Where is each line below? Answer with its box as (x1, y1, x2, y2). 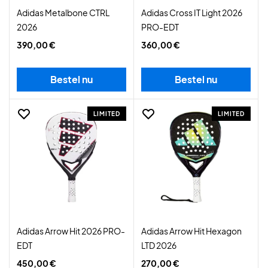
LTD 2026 (141, 240, 176, 251)
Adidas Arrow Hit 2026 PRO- (17, 226, 125, 236)
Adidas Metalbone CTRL (17, 7, 109, 18)
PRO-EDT (141, 22, 179, 32)
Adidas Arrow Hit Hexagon (141, 226, 242, 236)
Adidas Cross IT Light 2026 (141, 7, 242, 18)
